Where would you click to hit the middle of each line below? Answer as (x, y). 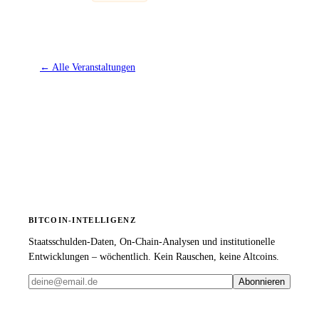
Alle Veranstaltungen (94, 67)
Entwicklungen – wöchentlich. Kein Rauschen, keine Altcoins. (154, 256)
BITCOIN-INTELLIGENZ (82, 220)
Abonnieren (262, 281)
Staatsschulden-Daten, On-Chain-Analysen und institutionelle (152, 241)
